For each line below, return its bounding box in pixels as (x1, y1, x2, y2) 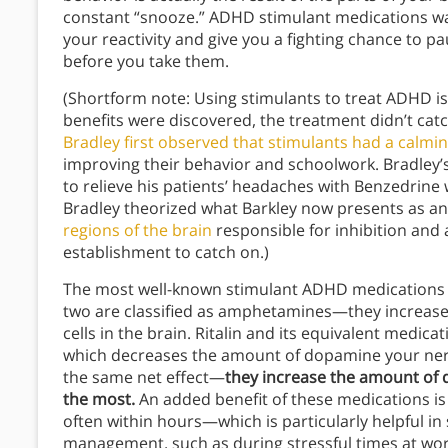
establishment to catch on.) (63, 241, 269, 264)
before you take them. (63, 50, 229, 73)
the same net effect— (63, 366, 225, 389)
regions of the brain (63, 219, 212, 242)
